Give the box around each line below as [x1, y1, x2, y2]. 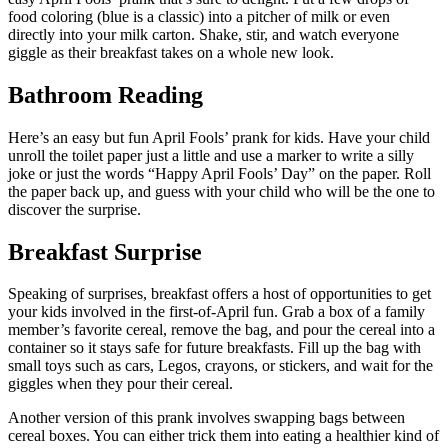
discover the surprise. [8, 200, 141, 218]
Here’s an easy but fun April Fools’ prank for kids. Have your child [8, 128, 430, 146]
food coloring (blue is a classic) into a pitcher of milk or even [8, 7, 390, 25]
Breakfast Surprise [8, 238, 202, 265]
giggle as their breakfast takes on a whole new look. [8, 43, 334, 61]
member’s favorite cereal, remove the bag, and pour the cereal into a [8, 321, 435, 339]
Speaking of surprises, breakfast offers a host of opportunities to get [8, 285, 431, 303]
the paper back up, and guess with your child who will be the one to [8, 182, 435, 200]
